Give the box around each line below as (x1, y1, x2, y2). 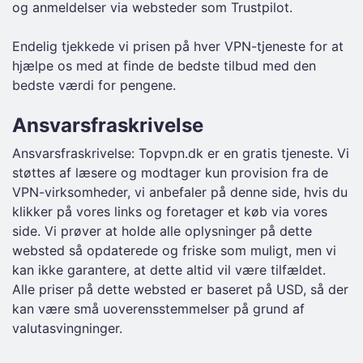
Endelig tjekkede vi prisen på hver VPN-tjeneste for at (12, 38, 344, 54)
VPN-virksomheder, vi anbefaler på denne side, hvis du (12, 184, 348, 200)
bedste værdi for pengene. (12, 77, 176, 93)
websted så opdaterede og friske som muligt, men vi (12, 242, 336, 258)
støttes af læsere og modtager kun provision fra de (12, 164, 328, 181)
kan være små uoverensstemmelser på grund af (12, 301, 305, 317)
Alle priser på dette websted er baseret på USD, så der (12, 281, 348, 297)
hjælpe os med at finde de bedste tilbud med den (12, 58, 316, 74)
